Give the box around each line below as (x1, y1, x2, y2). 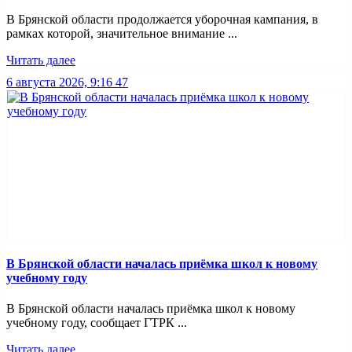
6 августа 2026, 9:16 (6, 75, 112, 89)
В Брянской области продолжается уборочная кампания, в (6, 12, 318, 26)
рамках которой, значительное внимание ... (6, 26, 237, 40)
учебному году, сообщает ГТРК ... (6, 316, 187, 330)
